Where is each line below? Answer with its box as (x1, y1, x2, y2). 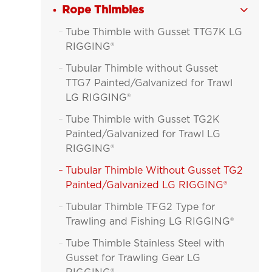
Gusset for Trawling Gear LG (66, 253, 201, 263)
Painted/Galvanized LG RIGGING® (66, 180, 228, 190)
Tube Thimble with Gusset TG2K (66, 115, 220, 124)
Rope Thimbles (62, 5, 144, 16)
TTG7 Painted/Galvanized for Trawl (66, 78, 233, 88)
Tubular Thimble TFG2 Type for (66, 202, 216, 212)
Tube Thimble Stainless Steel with (66, 239, 225, 248)
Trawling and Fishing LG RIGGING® (66, 217, 234, 226)
